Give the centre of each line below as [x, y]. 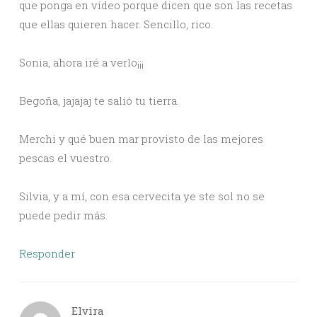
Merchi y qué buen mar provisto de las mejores [141, 139]
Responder [47, 254]
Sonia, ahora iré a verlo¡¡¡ [81, 63]
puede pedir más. [63, 215]
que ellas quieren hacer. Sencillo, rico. [116, 24]
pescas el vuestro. [65, 158]
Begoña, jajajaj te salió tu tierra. [99, 101]
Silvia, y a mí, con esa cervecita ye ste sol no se [142, 196]
